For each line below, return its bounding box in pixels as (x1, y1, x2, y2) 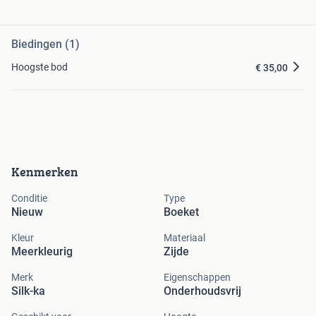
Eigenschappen (164, 272, 231, 284)
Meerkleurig (11, 245, 73, 259)
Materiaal (164, 232, 205, 244)
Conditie (11, 193, 47, 205)
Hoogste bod (11, 61, 68, 73)
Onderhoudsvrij (164, 284, 241, 298)
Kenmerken (11, 162, 78, 182)
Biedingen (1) (11, 37, 80, 51)
